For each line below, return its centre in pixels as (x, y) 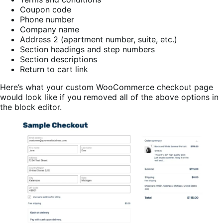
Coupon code (46, 9)
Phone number (47, 19)
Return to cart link (54, 69)
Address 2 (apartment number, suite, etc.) (99, 39)
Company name (50, 29)
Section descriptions (58, 59)
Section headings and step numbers (87, 49)
